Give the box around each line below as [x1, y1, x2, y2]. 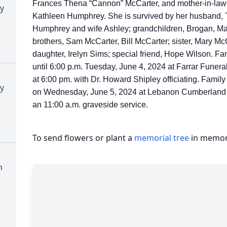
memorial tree [134, 132, 189, 143]
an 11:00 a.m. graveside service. [32, 100, 150, 109]
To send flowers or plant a [32, 132, 134, 143]
